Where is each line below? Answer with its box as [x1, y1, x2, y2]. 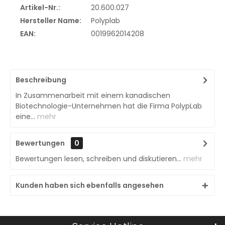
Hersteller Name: [20, 16, 81, 26]
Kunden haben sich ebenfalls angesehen [16, 180, 164, 190]
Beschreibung [16, 75, 66, 85]
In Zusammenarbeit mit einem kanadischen [16, 90, 170, 100]
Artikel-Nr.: [20, 3, 60, 13]
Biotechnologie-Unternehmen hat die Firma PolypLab [16, 101, 202, 111]
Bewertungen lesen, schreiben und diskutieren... [16, 154, 181, 164]
